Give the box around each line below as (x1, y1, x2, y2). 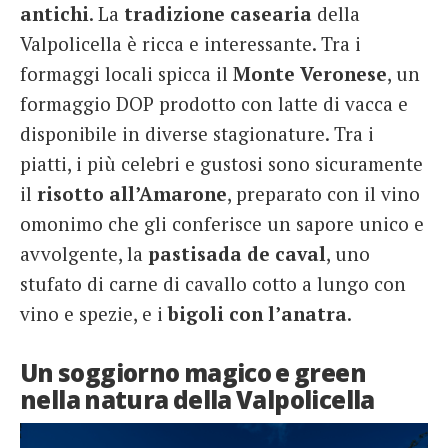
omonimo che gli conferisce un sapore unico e (20, 211, 424, 237)
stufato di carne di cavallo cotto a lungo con (20, 271, 406, 297)
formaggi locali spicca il (20, 61, 233, 87)
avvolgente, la (20, 241, 148, 267)
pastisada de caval (148, 241, 326, 267)
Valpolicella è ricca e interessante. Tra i (20, 31, 361, 57)
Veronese (300, 61, 387, 87)
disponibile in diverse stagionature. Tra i (20, 121, 374, 147)
